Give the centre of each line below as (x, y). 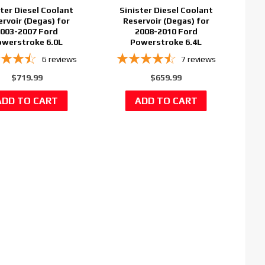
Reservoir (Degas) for (166, 20)
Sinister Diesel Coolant (166, 10)
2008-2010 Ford (166, 31)
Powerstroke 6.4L (166, 42)
